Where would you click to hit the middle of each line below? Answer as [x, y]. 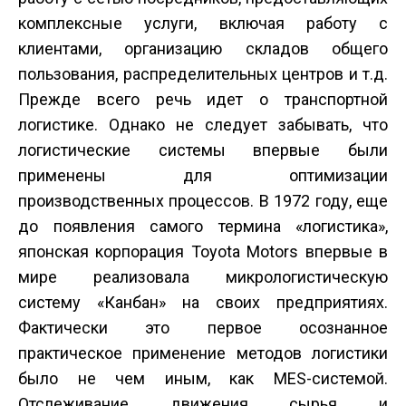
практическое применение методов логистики [203, 353]
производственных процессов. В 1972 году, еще [203, 201]
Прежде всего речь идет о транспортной [203, 100]
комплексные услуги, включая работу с [203, 24]
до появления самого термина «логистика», [203, 227]
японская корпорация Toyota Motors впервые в [203, 252]
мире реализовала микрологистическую [203, 277]
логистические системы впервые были [203, 150]
